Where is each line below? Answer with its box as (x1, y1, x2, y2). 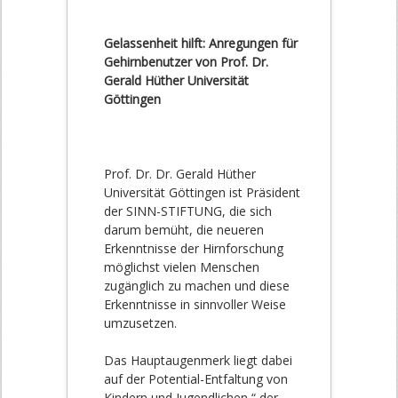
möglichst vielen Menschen (104, 259, 259, 276)
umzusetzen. (104, 314, 177, 332)
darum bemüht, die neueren (104, 221, 264, 239)
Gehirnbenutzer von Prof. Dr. (104, 53, 268, 71)
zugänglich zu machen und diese (104, 277, 290, 295)
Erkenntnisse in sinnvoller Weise (104, 296, 286, 314)
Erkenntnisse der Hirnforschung (104, 240, 283, 258)
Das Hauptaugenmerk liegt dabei (104, 352, 292, 370)
